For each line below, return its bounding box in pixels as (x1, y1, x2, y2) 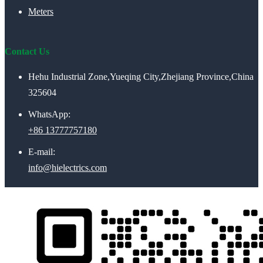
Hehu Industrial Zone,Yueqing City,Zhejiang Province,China (28, 72, 254, 82)
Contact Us (5, 46, 49, 57)
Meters (28, 6, 53, 17)
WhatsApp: (28, 109, 70, 120)
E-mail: (28, 147, 55, 157)
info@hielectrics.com (28, 163, 107, 173)
